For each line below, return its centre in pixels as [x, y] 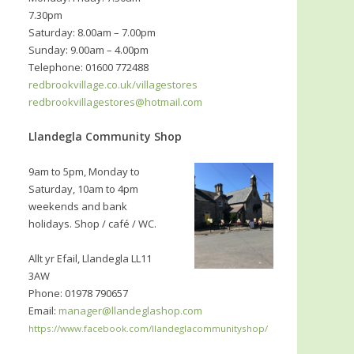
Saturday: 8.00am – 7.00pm [92, 33]
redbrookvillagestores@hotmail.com [115, 102]
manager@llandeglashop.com [130, 311]
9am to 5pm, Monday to [84, 172]
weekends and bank [78, 207]
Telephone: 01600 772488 [88, 68]
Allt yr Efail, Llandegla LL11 [90, 259]
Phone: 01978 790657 [78, 294]
